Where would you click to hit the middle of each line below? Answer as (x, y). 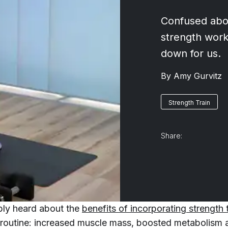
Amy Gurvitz (199, 76)
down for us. (191, 53)
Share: (171, 135)
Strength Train (189, 102)
